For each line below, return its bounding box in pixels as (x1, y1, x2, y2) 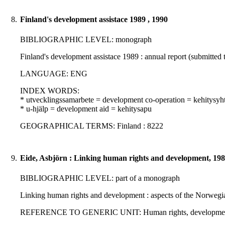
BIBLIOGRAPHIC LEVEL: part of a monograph (20, 174, 180, 183)
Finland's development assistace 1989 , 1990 (20, 15, 168, 24)
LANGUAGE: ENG (20, 69, 87, 78)
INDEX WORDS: (20, 86, 79, 95)
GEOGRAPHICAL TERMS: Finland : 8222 (20, 122, 163, 131)
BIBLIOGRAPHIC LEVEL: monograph (20, 35, 152, 44)
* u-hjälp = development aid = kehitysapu (20, 104, 152, 114)
